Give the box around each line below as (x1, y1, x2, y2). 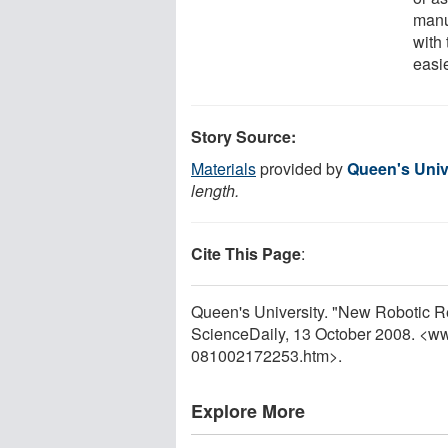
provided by (256, 156, 347, 180)
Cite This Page (191, 241, 301, 265)
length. (191, 178, 239, 202)
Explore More (191, 397, 305, 424)
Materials (191, 156, 256, 180)
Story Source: (191, 124, 296, 148)
